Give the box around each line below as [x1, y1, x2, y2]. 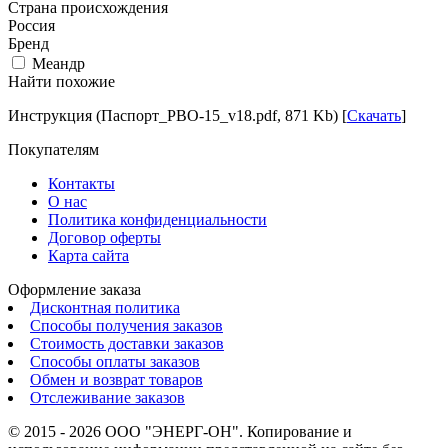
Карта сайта [48, 246, 129, 264]
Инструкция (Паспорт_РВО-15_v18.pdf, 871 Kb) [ [8, 106, 347, 124]
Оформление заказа [8, 280, 141, 298]
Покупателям [8, 140, 99, 158]
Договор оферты [48, 228, 161, 246]
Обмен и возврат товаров [30, 370, 203, 388]
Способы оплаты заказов [30, 352, 200, 370]
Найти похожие [8, 72, 115, 90]
